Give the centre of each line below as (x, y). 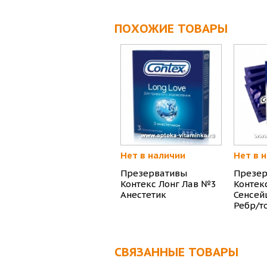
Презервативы (154, 173)
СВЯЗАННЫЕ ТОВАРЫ (176, 252)
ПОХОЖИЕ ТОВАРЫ (171, 29)
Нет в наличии (153, 156)
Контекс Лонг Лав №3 (168, 184)
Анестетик (143, 195)
